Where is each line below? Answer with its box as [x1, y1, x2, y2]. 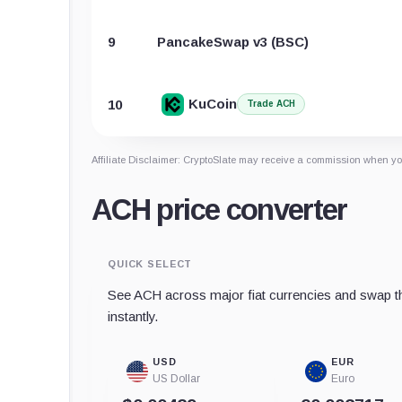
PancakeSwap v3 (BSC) [157, 33, 309, 49]
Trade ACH [246, 99, 295, 109]
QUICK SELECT [108, 258, 193, 269]
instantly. [108, 308, 158, 324]
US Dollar [153, 371, 200, 385]
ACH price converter [92, 192, 347, 226]
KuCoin [188, 96, 237, 112]
